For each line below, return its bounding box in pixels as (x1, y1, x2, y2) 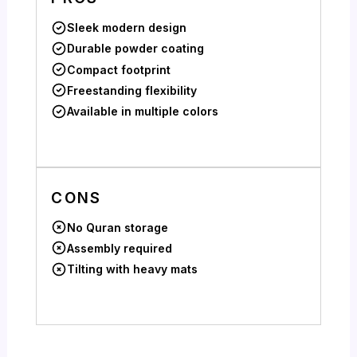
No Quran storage (67, 220, 169, 234)
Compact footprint (67, 62, 171, 76)
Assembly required (67, 241, 173, 255)
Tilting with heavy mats (67, 262, 198, 277)
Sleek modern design (67, 21, 187, 35)
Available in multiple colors (67, 104, 219, 119)
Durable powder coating (67, 41, 205, 56)
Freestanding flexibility (67, 83, 198, 97)
